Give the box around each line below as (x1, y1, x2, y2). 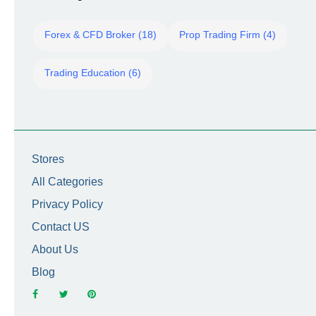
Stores (32, 153, 64, 165)
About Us (32, 243, 78, 255)
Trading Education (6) (44, 67, 141, 78)
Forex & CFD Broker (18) (44, 29, 157, 40)
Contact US (32, 221, 90, 233)
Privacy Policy (32, 198, 103, 210)
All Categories (32, 176, 103, 188)
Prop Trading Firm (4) (179, 29, 276, 40)
